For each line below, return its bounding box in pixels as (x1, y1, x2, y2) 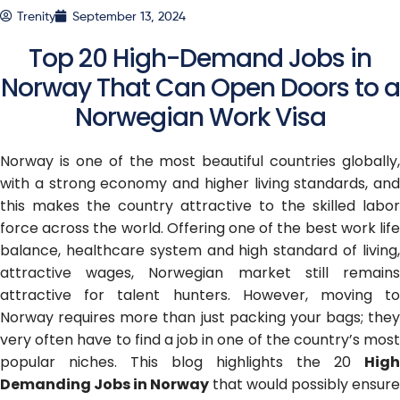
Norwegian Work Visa (74, 99, 326, 135)
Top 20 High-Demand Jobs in (29, 40, 371, 76)
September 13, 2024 (72, 7, 186, 23)
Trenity (17, 7, 55, 23)
